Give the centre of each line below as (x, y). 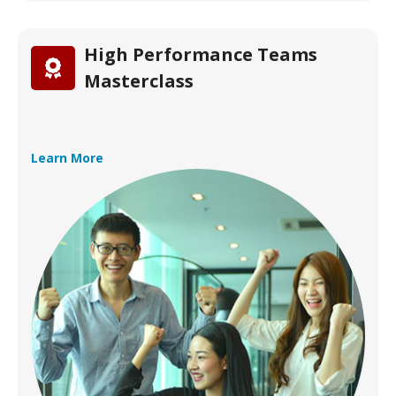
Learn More (67, 158)
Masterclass (139, 81)
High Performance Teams (201, 54)
